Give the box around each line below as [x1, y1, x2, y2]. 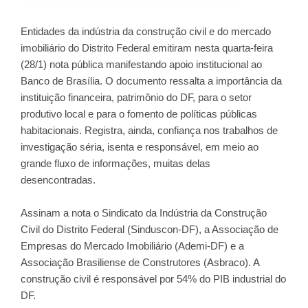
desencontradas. [21, 173, 96, 186]
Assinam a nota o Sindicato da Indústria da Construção [21, 206, 267, 219]
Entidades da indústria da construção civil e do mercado [21, 25, 271, 37]
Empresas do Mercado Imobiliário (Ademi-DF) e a [21, 239, 244, 252]
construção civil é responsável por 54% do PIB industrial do [21, 272, 286, 285]
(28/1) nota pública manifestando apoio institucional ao [21, 58, 262, 70]
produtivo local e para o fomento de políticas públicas [21, 107, 257, 120]
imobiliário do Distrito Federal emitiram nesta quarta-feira [21, 41, 273, 54]
